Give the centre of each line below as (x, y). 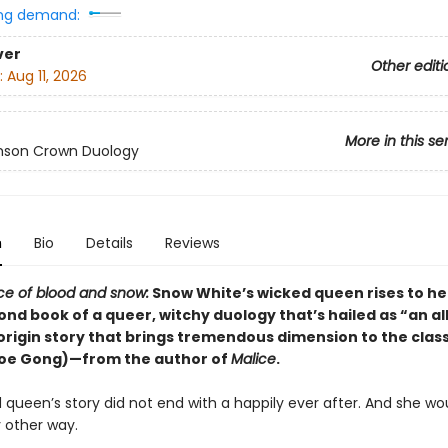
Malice (253, 359)
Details (109, 243)
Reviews (192, 243)
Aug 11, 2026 (46, 76)
